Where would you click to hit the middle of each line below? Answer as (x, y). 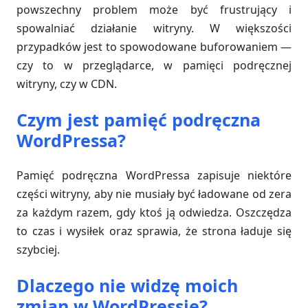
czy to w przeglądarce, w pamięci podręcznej (154, 65)
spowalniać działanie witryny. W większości (154, 28)
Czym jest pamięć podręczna (139, 120)
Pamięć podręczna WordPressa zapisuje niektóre (154, 175)
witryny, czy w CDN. (67, 84)
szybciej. (38, 250)
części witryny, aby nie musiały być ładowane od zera (154, 194)
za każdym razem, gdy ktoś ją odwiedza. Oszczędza (154, 212)
